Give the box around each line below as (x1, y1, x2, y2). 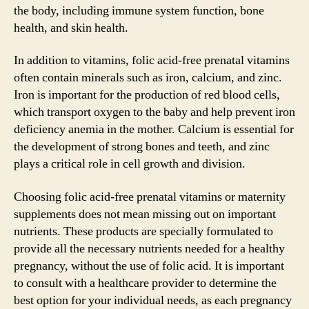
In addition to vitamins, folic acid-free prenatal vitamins (14, 52, 290, 68)
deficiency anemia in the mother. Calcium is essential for (14, 121, 294, 137)
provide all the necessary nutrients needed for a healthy (14, 240, 285, 257)
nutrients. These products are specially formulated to (14, 223, 273, 239)
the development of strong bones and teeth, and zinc (14, 139, 270, 154)
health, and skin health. (14, 19, 128, 36)
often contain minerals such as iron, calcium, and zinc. (14, 70, 282, 86)
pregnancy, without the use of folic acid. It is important (14, 257, 284, 274)
